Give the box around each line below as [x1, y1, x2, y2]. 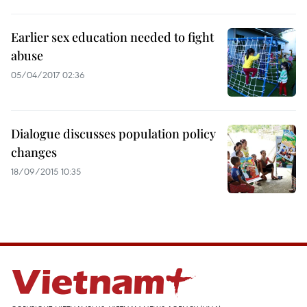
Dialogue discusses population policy [11, 125, 216, 142]
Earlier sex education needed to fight [11, 29, 214, 45]
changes [11, 144, 57, 160]
